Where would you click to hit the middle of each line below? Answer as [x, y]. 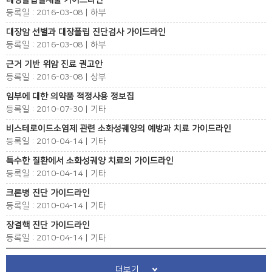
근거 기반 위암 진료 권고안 [54, 64]
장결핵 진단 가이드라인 [48, 225]
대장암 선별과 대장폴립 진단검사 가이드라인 [86, 32]
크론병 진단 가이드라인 [48, 193]
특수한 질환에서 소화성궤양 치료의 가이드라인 [90, 161]
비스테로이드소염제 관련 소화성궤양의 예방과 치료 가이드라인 [119, 129]
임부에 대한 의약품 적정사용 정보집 [70, 97]
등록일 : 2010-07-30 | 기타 [56, 109]
